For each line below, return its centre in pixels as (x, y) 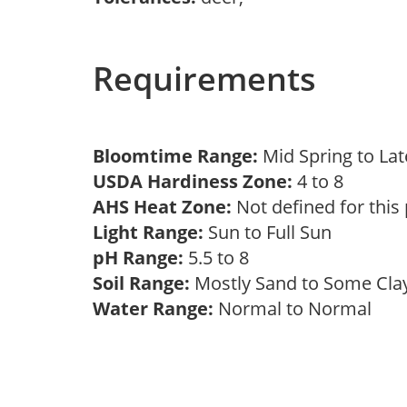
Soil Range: (141, 283)
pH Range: (138, 258)
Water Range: (153, 308)
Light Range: (148, 232)
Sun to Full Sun (272, 232)
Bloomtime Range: (178, 156)
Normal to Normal (297, 308)
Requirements (204, 79)
